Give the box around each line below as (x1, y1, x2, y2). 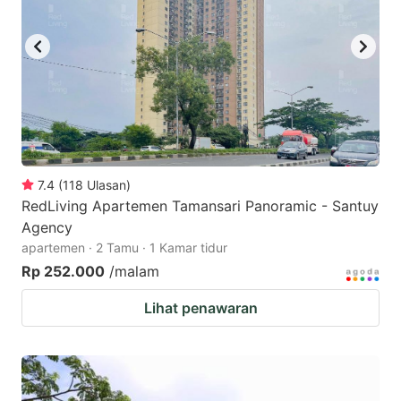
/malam (109, 261, 159, 280)
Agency (21, 218, 73, 236)
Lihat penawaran (143, 298, 258, 317)
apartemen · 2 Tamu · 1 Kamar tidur (21, 239, 227, 255)
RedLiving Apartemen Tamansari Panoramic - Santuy (21, 196, 379, 215)
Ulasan (87, 176, 126, 192)
